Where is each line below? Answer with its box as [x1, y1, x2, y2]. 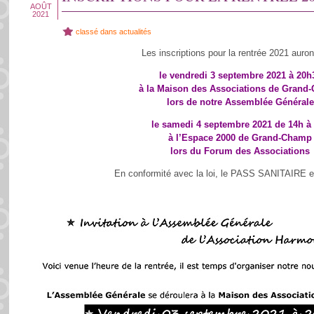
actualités [118, 27, 151, 36]
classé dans [75, 27, 119, 36]
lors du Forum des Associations [170, 146, 310, 156]
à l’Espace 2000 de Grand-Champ [168, 132, 312, 143]
